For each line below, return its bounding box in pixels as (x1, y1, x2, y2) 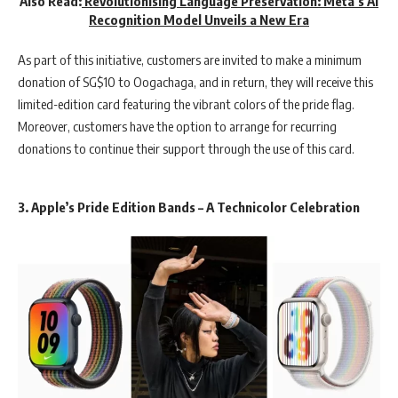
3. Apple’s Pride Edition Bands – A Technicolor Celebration (18, 198, 360, 215)
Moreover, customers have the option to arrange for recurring (18, 118, 337, 135)
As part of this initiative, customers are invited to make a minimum (18, 52, 362, 68)
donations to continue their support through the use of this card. (18, 140, 354, 157)
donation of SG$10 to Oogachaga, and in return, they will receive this (18, 74, 373, 91)
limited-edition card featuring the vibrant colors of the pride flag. (18, 96, 354, 113)
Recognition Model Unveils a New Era (89, 11, 309, 28)
